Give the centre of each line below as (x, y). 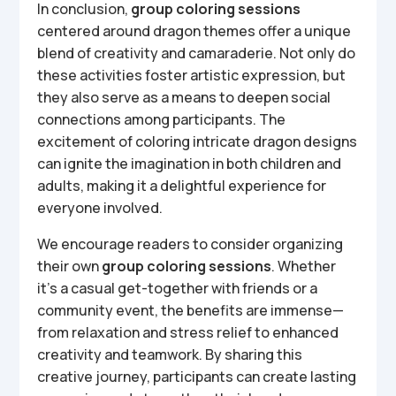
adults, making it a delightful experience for (182, 186)
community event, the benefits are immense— (191, 310)
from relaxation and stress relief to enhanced (188, 332)
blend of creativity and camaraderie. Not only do (197, 53)
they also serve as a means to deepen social (184, 97)
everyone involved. (100, 208)
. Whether (304, 266)
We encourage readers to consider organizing (190, 244)
